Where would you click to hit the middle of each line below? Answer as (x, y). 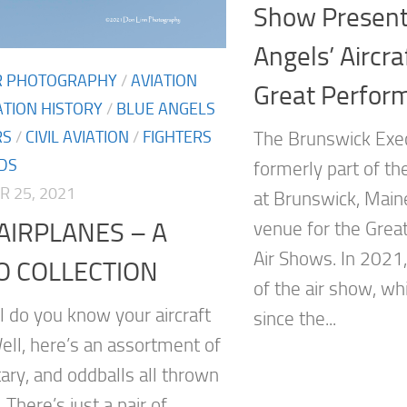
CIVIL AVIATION (77, 138)
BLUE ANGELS (166, 109)
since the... (295, 318)
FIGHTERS (177, 138)
